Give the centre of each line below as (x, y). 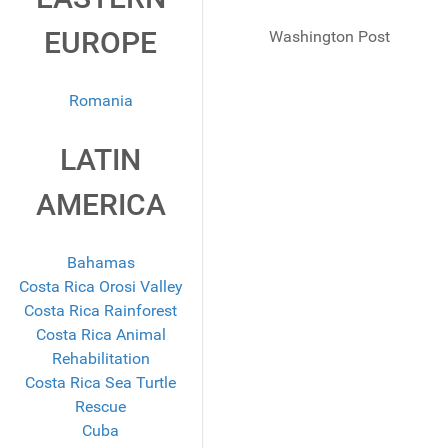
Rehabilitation (100, 359)
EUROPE (101, 43)
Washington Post (329, 37)
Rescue (101, 407)
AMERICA (100, 205)
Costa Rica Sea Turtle (101, 383)
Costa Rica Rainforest (101, 311)
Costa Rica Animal (100, 335)
